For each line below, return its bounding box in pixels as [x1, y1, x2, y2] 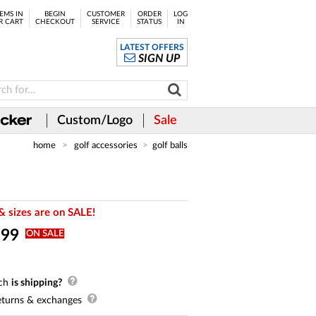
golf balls [152, 141, 188, 150]
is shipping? [11, 278, 62, 288]
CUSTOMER [87, 11, 125, 18]
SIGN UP [138, 53, 181, 64]
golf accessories [74, 141, 138, 150]
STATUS [137, 18, 162, 25]
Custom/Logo [57, 114, 133, 127]
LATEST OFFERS [120, 43, 184, 51]
